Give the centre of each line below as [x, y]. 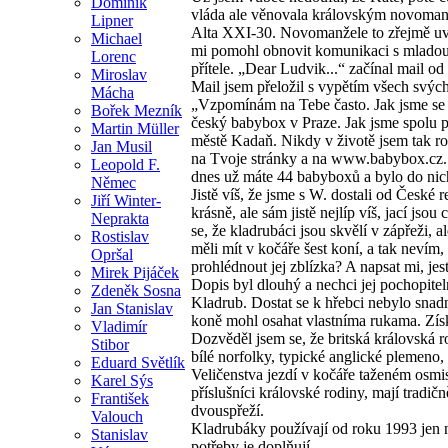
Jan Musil [121, 146]
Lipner [112, 20]
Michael [116, 38]
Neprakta [120, 218]
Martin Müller [135, 128]
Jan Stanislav [132, 308]
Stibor [110, 344]
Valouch [117, 416]
